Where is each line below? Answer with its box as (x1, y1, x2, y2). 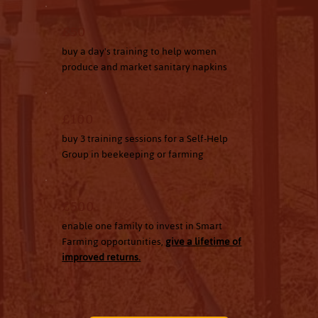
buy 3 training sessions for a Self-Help (62, 129, 229, 149)
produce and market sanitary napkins (62, 57, 228, 77)
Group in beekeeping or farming (62, 145, 204, 165)
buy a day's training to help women (62, 42, 217, 62)
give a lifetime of (165, 232, 242, 252)
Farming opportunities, (62, 232, 166, 252)
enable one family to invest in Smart (62, 216, 223, 236)
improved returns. (62, 248, 141, 268)
